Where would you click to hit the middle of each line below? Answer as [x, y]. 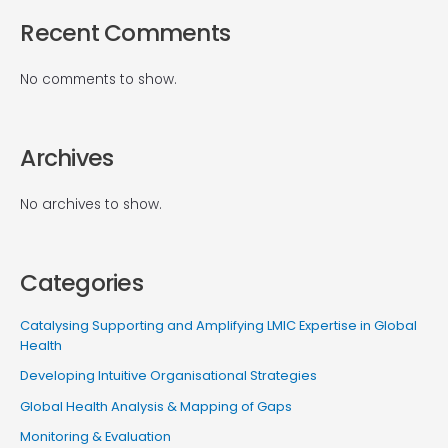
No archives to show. [91, 205]
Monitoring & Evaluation [96, 436]
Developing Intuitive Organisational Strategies [169, 376]
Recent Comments [125, 32]
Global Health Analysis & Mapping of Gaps [156, 406]
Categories [81, 282]
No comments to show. [99, 79]
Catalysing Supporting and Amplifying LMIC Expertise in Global [219, 326]
